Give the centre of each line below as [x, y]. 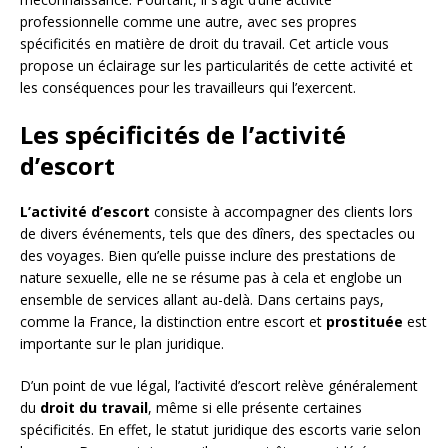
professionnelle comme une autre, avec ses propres [188, 22]
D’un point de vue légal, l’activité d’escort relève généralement [219, 386]
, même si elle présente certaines [255, 408]
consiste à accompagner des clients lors [281, 212]
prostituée [364, 322]
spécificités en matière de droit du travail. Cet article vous [204, 44]
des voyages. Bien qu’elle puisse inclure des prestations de [208, 256]
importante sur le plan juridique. [122, 344]
